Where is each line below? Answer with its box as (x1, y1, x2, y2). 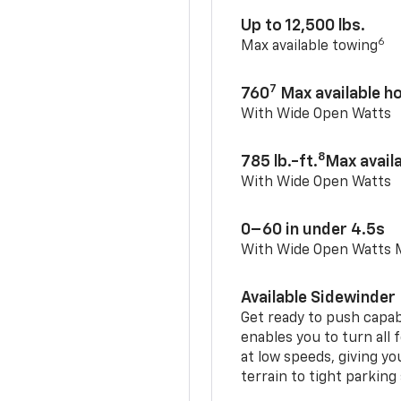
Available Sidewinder (241, 289, 397, 306)
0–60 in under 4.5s (241, 221, 386, 238)
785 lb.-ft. (241, 153, 319, 170)
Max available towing (241, 38, 379, 54)
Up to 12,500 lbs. (241, 17, 366, 34)
